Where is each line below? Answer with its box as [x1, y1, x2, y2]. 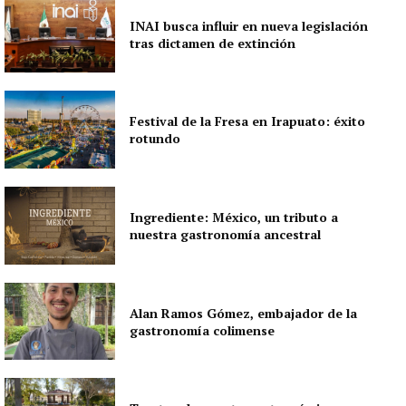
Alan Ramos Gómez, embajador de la [130, 304, 358, 322]
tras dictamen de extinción [130, 34, 296, 52]
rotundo [130, 130, 181, 148]
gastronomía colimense [130, 321, 275, 339]
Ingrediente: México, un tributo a [130, 208, 339, 226]
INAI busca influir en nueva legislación [130, 16, 369, 34]
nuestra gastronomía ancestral [130, 225, 322, 243]
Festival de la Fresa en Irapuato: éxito [130, 112, 366, 130]
